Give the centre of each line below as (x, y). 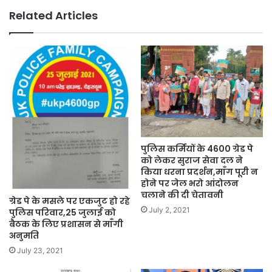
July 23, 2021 (40, 251)
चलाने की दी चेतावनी (182, 195)
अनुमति (24, 236)
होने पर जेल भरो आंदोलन (190, 183)
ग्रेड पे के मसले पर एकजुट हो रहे (70, 201)
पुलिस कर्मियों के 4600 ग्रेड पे (197, 148)
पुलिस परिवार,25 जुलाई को (63, 213)
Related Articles (53, 16)
